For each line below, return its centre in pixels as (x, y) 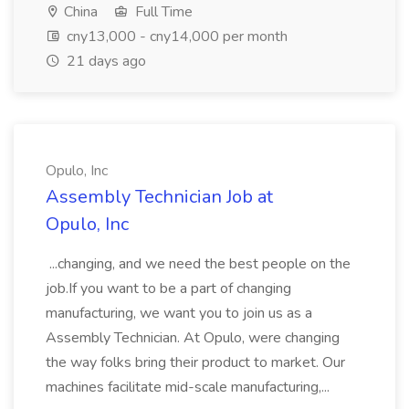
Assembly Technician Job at (159, 197)
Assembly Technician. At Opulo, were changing (193, 338)
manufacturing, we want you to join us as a (179, 313)
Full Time (162, 12)
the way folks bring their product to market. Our (195, 362)
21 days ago (105, 61)
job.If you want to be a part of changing (168, 288)
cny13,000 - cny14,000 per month (175, 37)
